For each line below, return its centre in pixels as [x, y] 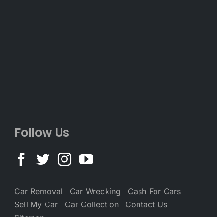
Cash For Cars [154, 191]
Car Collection [92, 204]
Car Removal [39, 191]
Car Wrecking [95, 191]
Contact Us [147, 204]
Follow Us [42, 132]
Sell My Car [36, 204]
